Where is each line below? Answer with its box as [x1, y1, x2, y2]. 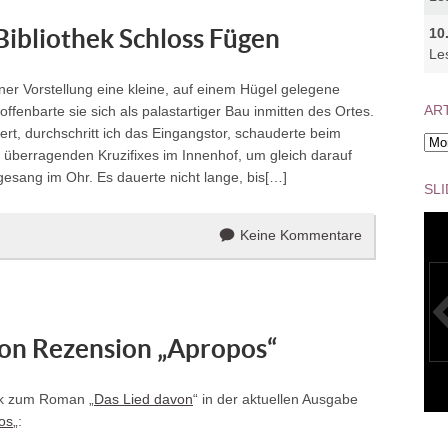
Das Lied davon [94, 391, 193, 407]
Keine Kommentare [240, 227, 362, 243]
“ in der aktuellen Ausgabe [193, 391, 358, 407]
